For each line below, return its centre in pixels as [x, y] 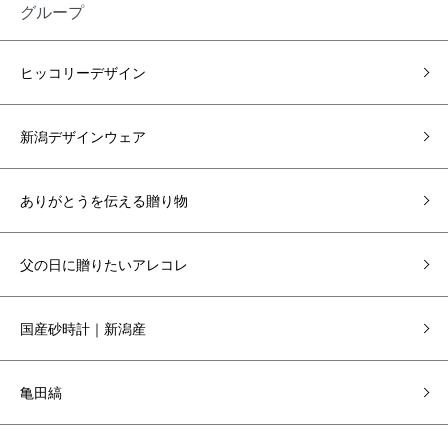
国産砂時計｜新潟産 [83, 328]
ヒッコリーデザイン [83, 72]
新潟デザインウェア [83, 136]
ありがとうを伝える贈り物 [104, 200]
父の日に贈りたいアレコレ [104, 264]
